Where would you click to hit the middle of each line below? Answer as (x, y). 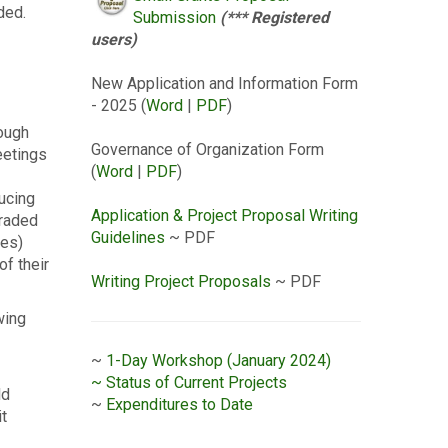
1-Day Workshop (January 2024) (218, 360)
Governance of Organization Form (207, 149)
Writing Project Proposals (181, 281)
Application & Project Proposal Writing (224, 215)
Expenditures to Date (179, 404)
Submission (176, 17)
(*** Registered (274, 17)
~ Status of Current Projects (189, 382)
